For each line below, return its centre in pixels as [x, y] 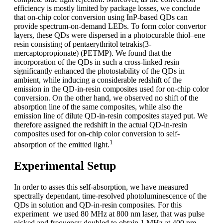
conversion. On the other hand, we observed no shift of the [106, 98]
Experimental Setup [65, 166]
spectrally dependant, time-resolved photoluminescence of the [110, 196]
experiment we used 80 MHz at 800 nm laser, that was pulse [109, 214]
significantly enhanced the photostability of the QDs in [99, 71]
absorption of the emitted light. [62, 145]
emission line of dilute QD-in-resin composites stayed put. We [111, 115]
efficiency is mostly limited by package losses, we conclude [107, 8]
